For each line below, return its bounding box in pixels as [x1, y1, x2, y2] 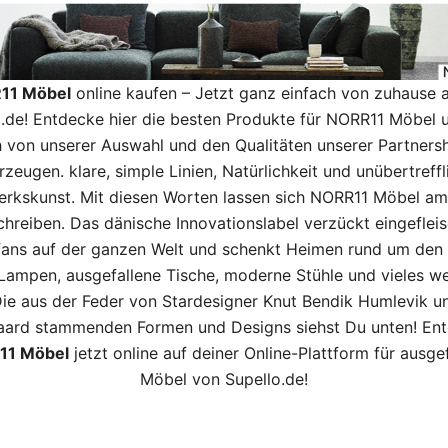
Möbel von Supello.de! [140, 368, 308, 389]
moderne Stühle [223, 264, 343, 285]
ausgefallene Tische [65, 264, 215, 285]
